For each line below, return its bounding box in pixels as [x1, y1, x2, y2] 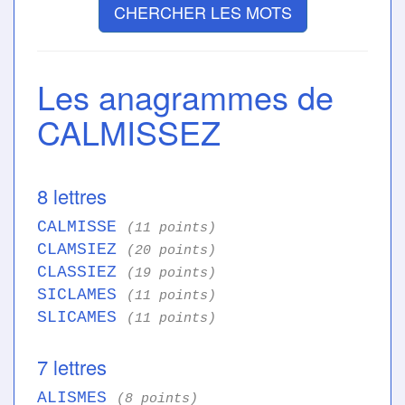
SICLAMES [37, 286, 127, 305]
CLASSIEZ [37, 263, 127, 282]
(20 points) [127, 243, 216, 259]
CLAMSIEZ [37, 240, 127, 259]
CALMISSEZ [37, 108, 221, 155]
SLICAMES [37, 308, 127, 327]
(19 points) [127, 266, 216, 281]
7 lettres [37, 353, 107, 381]
